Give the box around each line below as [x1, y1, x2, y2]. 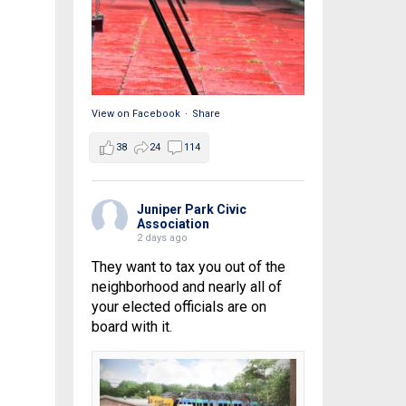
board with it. [91, 318, 172, 336]
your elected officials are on [91, 298, 266, 316]
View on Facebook [91, 108, 180, 121]
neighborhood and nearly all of [91, 278, 282, 296]
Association [136, 217, 209, 232]
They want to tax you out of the [91, 258, 285, 276]
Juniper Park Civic [136, 202, 246, 217]
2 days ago [136, 232, 188, 245]
